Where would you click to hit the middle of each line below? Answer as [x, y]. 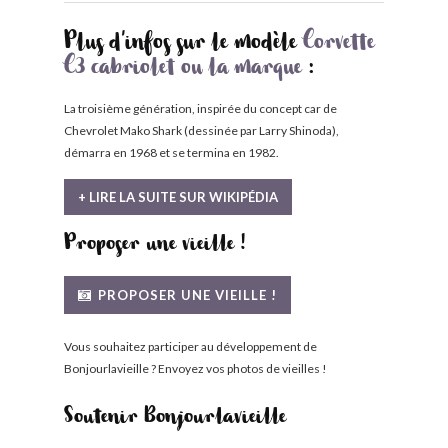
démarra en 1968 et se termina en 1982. [171, 152]
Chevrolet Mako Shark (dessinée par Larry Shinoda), [201, 130]
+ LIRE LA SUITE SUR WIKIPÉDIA [178, 197]
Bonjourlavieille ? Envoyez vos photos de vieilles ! [195, 368]
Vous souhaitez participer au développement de [190, 346]
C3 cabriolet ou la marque [183, 70]
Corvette [339, 45]
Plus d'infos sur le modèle [183, 45]
